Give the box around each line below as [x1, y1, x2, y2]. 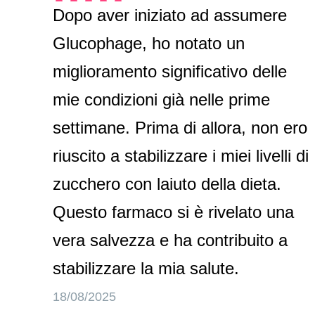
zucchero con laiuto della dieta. [53, 174, 282, 193]
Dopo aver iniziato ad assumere [53, 6, 288, 25]
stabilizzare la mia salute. [53, 259, 240, 278]
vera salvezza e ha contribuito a [53, 231, 288, 250]
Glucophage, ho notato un [53, 34, 245, 53]
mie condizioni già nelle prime [53, 90, 271, 109]
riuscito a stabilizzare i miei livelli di [53, 146, 309, 165]
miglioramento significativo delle [53, 62, 288, 81]
